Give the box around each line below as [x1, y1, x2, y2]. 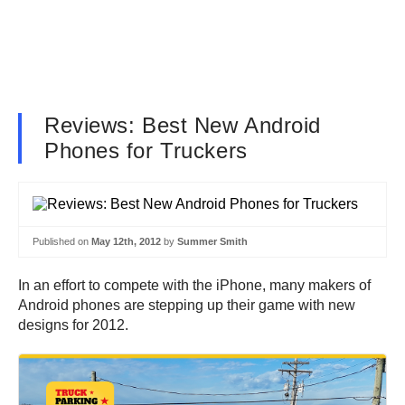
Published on [33, 236, 91, 247]
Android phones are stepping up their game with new [18, 297, 355, 313]
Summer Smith [177, 236, 248, 247]
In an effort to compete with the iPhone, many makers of [18, 277, 371, 293]
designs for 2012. [18, 316, 128, 333]
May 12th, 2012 [91, 236, 161, 247]
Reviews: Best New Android [44, 113, 321, 137]
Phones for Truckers [44, 138, 248, 163]
